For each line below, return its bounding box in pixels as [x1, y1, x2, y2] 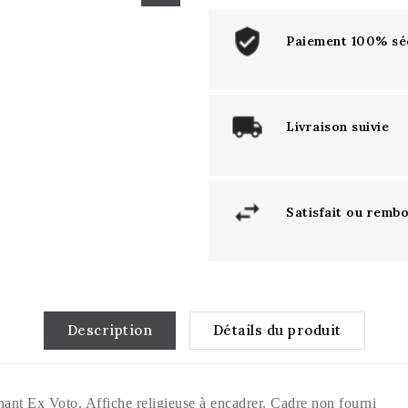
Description [66, 321, 152, 339]
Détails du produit [212, 321, 342, 339]
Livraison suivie [286, 118, 389, 135]
